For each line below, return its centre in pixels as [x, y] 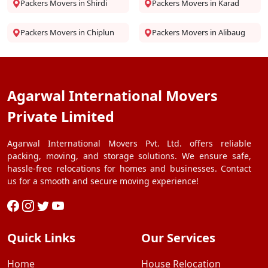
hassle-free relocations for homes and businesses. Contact [129, 168]
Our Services [178, 238]
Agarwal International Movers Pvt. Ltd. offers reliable [129, 143]
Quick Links [41, 238]
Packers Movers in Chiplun [67, 32]
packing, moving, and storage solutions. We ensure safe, [129, 156]
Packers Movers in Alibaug [199, 32]
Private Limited [61, 117]
